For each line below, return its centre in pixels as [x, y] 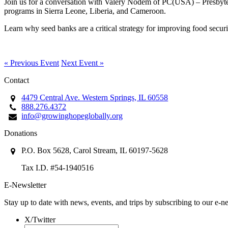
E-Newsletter [25, 185]
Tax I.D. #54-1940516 [58, 167]
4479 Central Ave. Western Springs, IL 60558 [95, 97]
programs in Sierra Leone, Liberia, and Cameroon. [85, 11]
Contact [17, 80]
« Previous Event [32, 63]
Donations [21, 133]
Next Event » [82, 63]
